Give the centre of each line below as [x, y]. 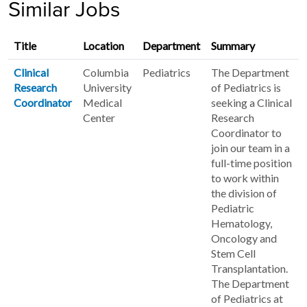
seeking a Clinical [251, 102]
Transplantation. [249, 268]
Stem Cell [233, 253]
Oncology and [244, 238]
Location [103, 45]
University [107, 87]
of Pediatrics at [247, 298]
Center [99, 117]
